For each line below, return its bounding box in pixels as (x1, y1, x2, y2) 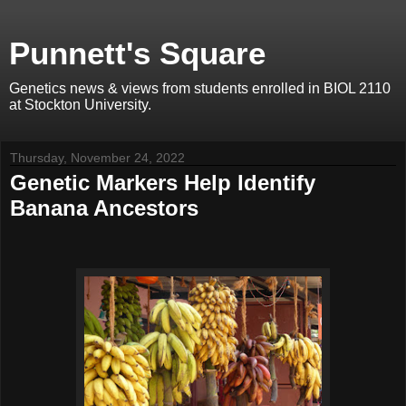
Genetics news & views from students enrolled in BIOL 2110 (9, 81, 391, 96)
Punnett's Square (9, 36, 266, 71)
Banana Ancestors (10, 196, 198, 220)
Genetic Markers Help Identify (10, 170, 315, 195)
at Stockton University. (9, 97, 151, 112)
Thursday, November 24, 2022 (10, 150, 185, 165)
